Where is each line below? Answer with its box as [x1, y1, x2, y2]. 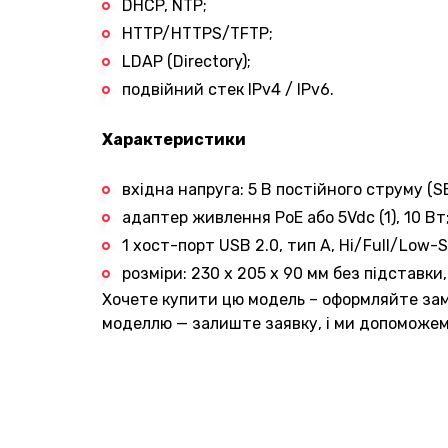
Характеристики [102, 129, 246, 149]
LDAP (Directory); [122, 51, 251, 71]
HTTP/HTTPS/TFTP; [122, 23, 273, 43]
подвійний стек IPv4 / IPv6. [122, 79, 334, 99]
